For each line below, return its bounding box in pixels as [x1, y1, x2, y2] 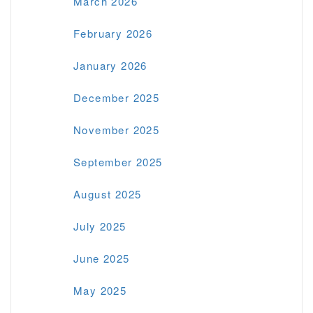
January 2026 [73, 57, 147, 73]
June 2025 [73, 250, 130, 265]
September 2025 [73, 154, 163, 169]
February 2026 [73, 25, 153, 41]
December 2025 [73, 89, 160, 105]
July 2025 [73, 218, 126, 233]
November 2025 [73, 122, 160, 137]
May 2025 [73, 282, 127, 298]
